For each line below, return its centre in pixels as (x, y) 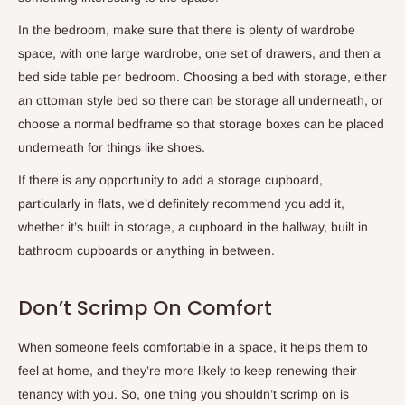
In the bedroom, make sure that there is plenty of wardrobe (187, 29)
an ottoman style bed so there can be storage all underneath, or (201, 100)
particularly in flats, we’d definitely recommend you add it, (181, 203)
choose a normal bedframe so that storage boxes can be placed (201, 123)
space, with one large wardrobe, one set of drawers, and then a (199, 53)
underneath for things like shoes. (113, 147)
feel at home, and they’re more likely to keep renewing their (188, 370)
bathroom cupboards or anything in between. (146, 250)
